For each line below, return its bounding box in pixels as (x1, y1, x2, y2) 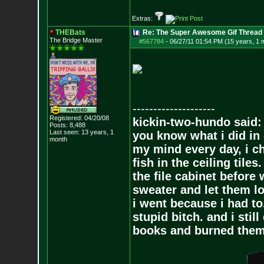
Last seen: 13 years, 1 (49, 128, 114, 136)
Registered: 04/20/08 (49, 114, 109, 121)
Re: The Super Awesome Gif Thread (142, 28, 262, 37)
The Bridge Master (49, 37, 103, 44)
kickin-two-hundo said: (132, 115, 262, 128)
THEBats (55, 28, 85, 37)
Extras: (131, 15, 154, 22)
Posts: (49, 121, 68, 128)
